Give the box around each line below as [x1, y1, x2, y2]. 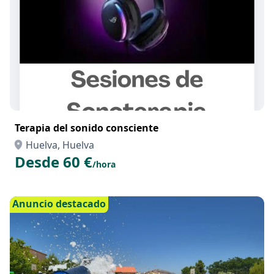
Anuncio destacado [12, 197, 106, 210]
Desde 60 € [15, 152, 92, 172]
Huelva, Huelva [26, 138, 94, 152]
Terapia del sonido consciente [15, 121, 158, 135]
